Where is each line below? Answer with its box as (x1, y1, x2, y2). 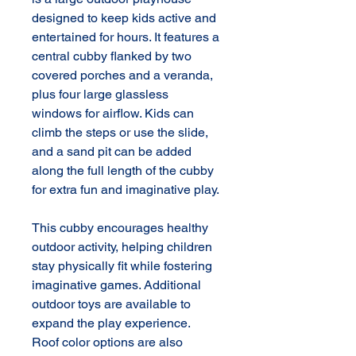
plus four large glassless (32, 87, 172, 103)
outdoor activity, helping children (32, 239, 215, 255)
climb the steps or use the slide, (32, 125, 211, 141)
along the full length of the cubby (32, 163, 217, 179)
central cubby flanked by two (32, 48, 195, 64)
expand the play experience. (32, 315, 193, 331)
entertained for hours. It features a (32, 29, 222, 45)
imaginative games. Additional (32, 277, 204, 293)
